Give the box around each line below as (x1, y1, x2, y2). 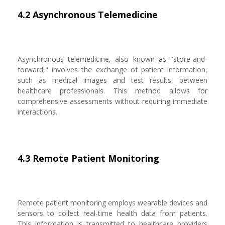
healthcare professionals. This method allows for (18, 86, 207, 95)
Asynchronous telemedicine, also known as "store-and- (18, 54, 207, 64)
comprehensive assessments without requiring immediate (18, 96, 207, 106)
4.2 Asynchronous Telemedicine (18, 9, 158, 21)
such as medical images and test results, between (18, 75, 207, 85)
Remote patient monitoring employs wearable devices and (18, 198, 207, 207)
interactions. (18, 107, 57, 117)
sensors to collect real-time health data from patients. (18, 208, 207, 218)
